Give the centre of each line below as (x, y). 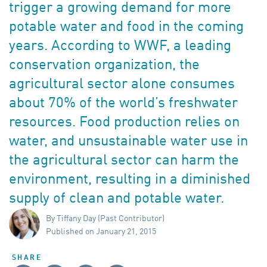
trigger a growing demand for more (120, 9)
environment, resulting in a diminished (130, 180)
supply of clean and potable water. (117, 199)
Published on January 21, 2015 (101, 232)
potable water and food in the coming (126, 28)
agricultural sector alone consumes (122, 85)
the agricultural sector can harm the (124, 161)
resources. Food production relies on (124, 123)
